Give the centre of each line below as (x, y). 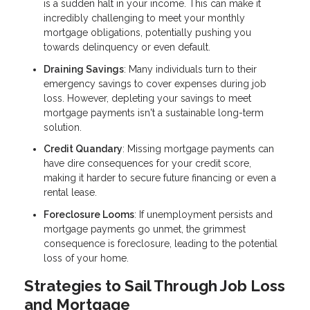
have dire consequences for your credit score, (147, 164)
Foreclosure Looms (89, 214)
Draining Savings (84, 69)
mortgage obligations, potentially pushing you (147, 33)
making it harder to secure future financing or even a (160, 178)
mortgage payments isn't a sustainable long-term (154, 112)
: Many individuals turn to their (190, 69)
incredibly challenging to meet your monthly (144, 18)
